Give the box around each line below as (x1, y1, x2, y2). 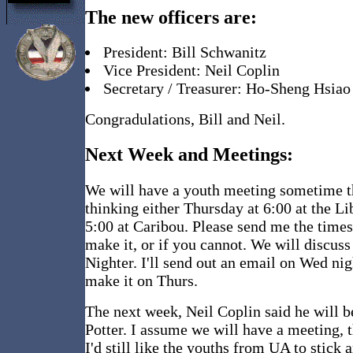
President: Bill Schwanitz (103, 43, 266, 61)
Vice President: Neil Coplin (103, 61, 280, 80)
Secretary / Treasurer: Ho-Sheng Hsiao (103, 80, 351, 98)
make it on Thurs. (85, 272, 198, 290)
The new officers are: (85, 6, 257, 28)
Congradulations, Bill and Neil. (85, 110, 285, 128)
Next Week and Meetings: (85, 144, 293, 165)
